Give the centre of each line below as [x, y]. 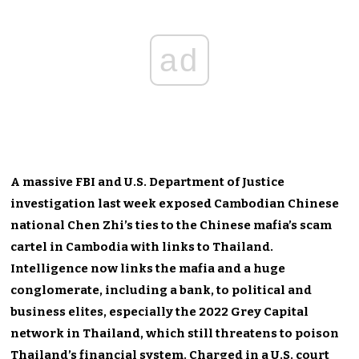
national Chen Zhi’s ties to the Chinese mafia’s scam [171, 225]
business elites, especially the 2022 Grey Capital [160, 311]
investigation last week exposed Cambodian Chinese [175, 203]
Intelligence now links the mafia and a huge [148, 268]
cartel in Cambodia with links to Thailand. [142, 246]
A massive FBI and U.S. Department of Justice [148, 182]
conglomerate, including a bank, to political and [161, 290]
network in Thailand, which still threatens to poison [175, 333]
